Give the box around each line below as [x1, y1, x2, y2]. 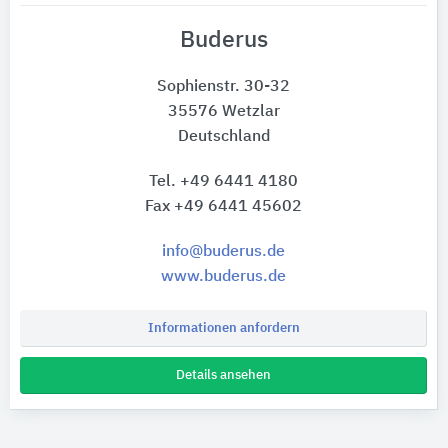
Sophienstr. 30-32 [157, 78, 290, 95]
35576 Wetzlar [167, 103, 280, 120]
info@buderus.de [162, 243, 285, 260]
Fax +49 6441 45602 [145, 198, 302, 215]
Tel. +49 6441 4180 [149, 173, 298, 190]
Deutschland [177, 128, 270, 145]
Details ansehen [176, 368, 271, 382]
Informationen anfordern [147, 321, 300, 335]
